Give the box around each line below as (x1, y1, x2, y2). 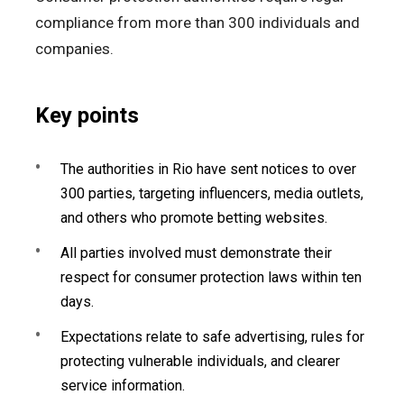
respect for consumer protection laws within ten (60, 268, 362, 286)
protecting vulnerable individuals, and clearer (60, 352, 340, 370)
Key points (35, 102, 139, 128)
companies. (35, 39, 114, 58)
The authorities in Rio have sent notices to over (60, 160, 356, 178)
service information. (60, 376, 185, 394)
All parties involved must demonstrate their (60, 243, 332, 262)
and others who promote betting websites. (60, 208, 327, 226)
